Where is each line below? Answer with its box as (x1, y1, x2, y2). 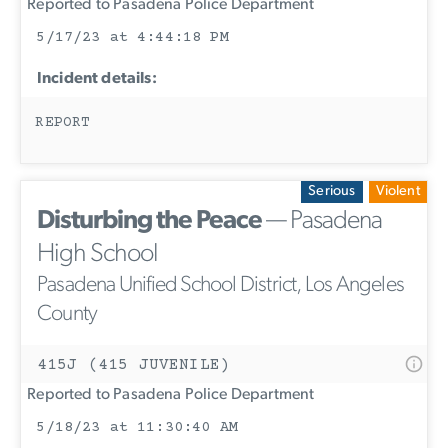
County (37, 303, 98, 327)
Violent (375, 184, 420, 199)
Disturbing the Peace (37, 208, 262, 236)
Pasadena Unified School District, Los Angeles (37, 274, 405, 298)
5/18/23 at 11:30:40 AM (36, 419, 238, 437)
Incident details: (37, 71, 157, 88)
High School (37, 241, 158, 269)
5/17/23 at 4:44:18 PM (36, 29, 229, 47)
